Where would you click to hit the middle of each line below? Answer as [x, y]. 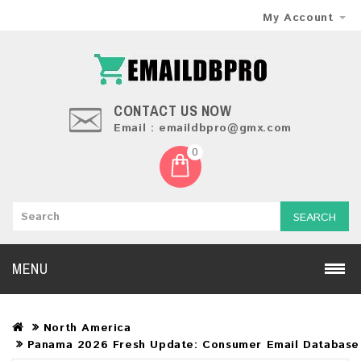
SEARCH [315, 218]
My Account [298, 18]
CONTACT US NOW [175, 111]
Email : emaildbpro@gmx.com [203, 128]
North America [87, 328]
